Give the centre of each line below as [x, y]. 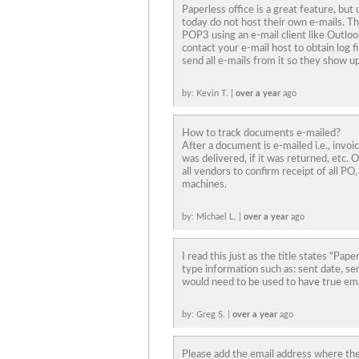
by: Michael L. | [213, 217]
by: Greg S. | [207, 315]
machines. [204, 185]
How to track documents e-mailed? [261, 133]
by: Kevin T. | [209, 93]
